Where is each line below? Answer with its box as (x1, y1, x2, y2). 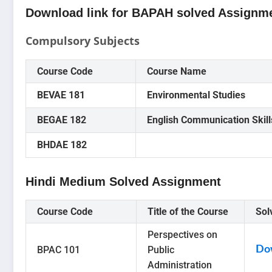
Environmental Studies (147, 89, 245, 101)
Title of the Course (148, 206, 228, 218)
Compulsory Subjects (25, 33, 140, 49)
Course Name (147, 66, 206, 78)
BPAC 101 (37, 244, 80, 256)
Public (148, 244, 174, 256)
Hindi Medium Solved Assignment (25, 175, 221, 189)
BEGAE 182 (37, 114, 86, 126)
